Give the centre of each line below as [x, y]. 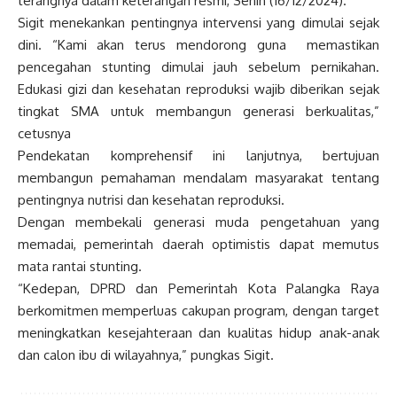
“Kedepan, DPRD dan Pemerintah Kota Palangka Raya [198, 288]
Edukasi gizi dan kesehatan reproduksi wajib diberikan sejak [198, 89]
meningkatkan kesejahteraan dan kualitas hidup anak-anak [198, 332]
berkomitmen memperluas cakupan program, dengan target [198, 310]
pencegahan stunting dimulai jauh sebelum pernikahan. [198, 66]
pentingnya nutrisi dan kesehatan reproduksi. [151, 199]
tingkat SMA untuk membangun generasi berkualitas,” [198, 111]
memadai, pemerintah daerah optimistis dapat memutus [198, 244]
